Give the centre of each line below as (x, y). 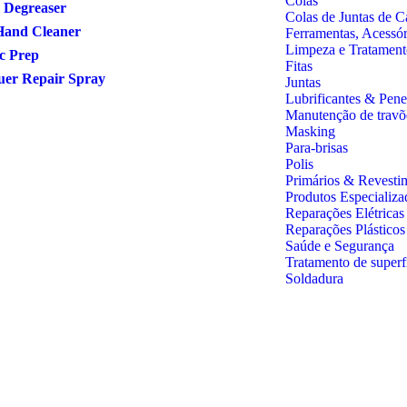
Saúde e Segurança (340, 245)
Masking (310, 131)
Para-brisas (317, 147)
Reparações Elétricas (345, 213)
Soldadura (314, 278)
